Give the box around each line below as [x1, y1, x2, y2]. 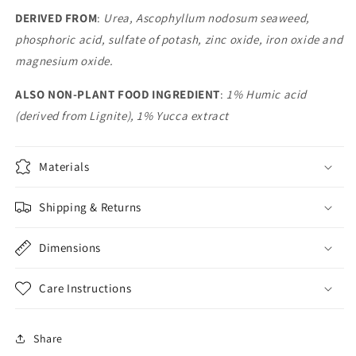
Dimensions [39, 240, 101, 255]
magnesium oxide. [15, 53, 114, 68]
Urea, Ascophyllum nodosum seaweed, [103, 10, 310, 25]
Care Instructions [39, 281, 132, 296]
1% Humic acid [226, 87, 308, 102]
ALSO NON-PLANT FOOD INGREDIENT [15, 87, 220, 102]
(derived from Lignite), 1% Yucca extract [15, 108, 230, 123]
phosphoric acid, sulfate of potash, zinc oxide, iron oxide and [15, 32, 343, 47]
